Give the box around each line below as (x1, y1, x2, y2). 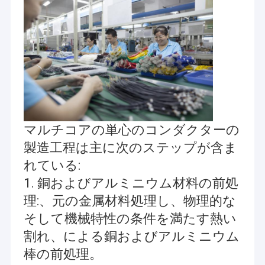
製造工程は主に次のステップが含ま (23, 140, 237, 156)
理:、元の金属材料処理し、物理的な (23, 193, 236, 209)
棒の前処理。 (23, 247, 102, 262)
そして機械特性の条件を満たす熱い (23, 211, 237, 227)
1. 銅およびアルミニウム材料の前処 (23, 176, 238, 191)
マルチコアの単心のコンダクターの (23, 122, 240, 138)
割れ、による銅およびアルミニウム (23, 229, 240, 244)
